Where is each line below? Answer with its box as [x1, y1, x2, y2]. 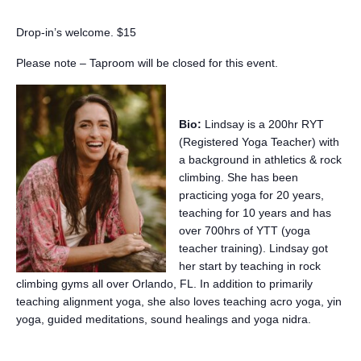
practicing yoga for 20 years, [179, 189, 324, 201]
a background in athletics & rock [179, 153, 342, 166]
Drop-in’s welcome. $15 [16, 26, 136, 39]
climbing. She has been [179, 171, 298, 184]
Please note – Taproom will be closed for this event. [16, 56, 278, 69]
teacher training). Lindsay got [179, 242, 328, 255]
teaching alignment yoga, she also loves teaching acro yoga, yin [16, 295, 342, 308]
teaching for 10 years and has [179, 206, 331, 219]
